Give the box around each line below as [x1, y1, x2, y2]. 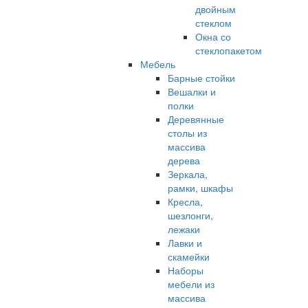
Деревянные [167, 112, 224, 126]
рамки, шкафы [167, 181, 233, 195]
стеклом [195, 16, 232, 30]
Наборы [167, 263, 203, 277]
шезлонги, [167, 208, 213, 222]
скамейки [167, 250, 210, 263]
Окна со [195, 30, 231, 43]
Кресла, [167, 195, 203, 208]
